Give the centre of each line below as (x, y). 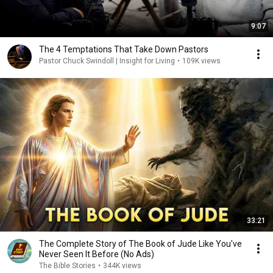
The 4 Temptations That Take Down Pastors (124, 49)
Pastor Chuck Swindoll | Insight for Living (107, 61)
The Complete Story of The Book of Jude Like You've (140, 244)
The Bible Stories (67, 266)
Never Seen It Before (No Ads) (97, 254)
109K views (201, 61)
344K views (122, 266)
